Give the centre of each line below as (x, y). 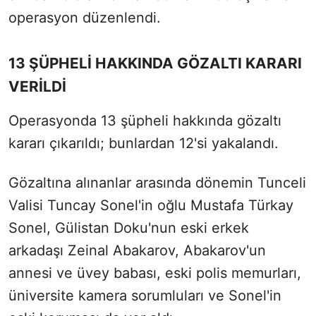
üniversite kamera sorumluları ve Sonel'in (145, 295)
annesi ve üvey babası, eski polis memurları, (155, 273)
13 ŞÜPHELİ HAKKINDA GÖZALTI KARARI (155, 63)
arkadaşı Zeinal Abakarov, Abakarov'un (137, 250)
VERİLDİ (37, 86)
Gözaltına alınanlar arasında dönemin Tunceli (157, 182)
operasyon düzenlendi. (85, 17)
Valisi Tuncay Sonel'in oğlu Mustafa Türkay (151, 205)
